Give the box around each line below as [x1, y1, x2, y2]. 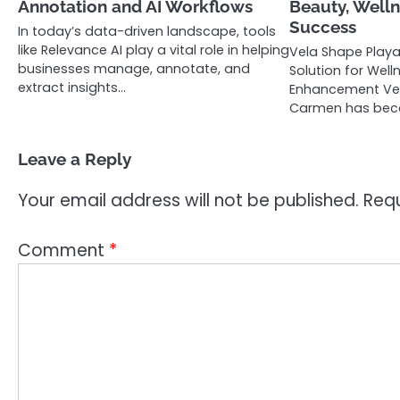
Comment [18, 238, 109, 263]
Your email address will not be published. [18, 187, 359, 212]
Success [289, 16, 357, 37]
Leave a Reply [18, 148, 131, 169]
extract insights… [18, 78, 126, 96]
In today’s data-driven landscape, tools [18, 21, 276, 40]
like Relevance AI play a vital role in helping [18, 40, 289, 59]
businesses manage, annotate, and [18, 59, 250, 78]
